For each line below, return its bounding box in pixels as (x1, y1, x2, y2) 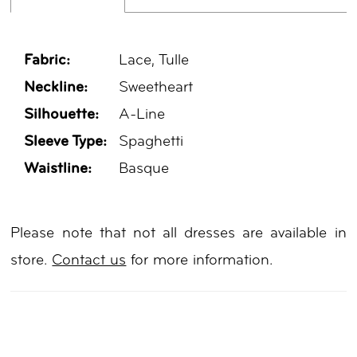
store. (10, 253, 53, 269)
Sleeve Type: (24, 134, 108, 150)
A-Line (119, 107, 166, 123)
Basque (119, 161, 170, 177)
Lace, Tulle (119, 53, 190, 69)
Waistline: (24, 161, 92, 177)
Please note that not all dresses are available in (10, 226, 347, 242)
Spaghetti (119, 134, 184, 150)
